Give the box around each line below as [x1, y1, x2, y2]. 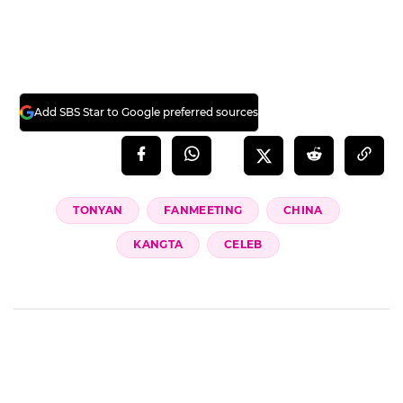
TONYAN [73, 202, 123, 217]
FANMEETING [164, 202, 243, 217]
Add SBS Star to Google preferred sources [34, 104, 258, 119]
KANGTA [133, 237, 184, 251]
